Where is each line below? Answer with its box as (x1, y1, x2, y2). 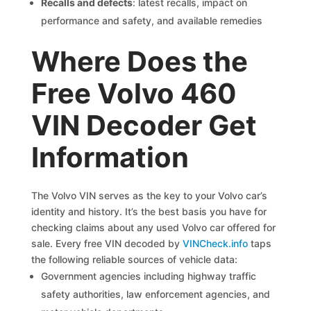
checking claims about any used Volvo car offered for (31, 221, 276, 233)
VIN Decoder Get (31, 108, 258, 142)
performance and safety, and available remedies (41, 15, 263, 26)
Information (31, 140, 190, 174)
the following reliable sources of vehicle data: (31, 253, 238, 265)
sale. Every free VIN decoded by (31, 237, 183, 249)
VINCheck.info (183, 237, 249, 249)
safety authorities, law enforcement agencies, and (41, 288, 271, 300)
